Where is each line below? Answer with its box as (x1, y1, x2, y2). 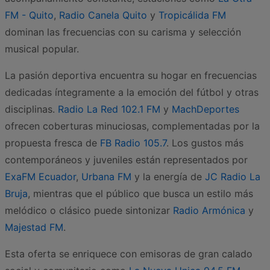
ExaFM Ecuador (5, 170, 76, 183)
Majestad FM (5, 221, 63, 233)
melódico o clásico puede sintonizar (5, 204, 173, 216)
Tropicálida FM (159, 8, 226, 21)
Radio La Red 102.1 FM (58, 102, 160, 115)
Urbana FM (81, 170, 131, 183)
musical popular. (5, 42, 79, 55)
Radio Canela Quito (59, 8, 147, 21)
